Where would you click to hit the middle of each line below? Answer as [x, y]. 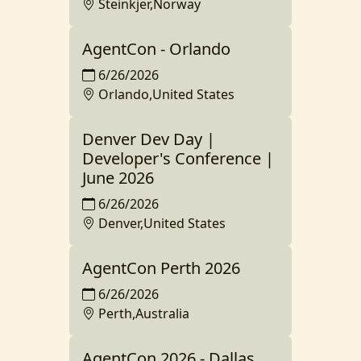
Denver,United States [162, 224]
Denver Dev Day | [149, 139]
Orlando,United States [166, 95]
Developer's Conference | [178, 159]
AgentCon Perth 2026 [161, 268]
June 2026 [118, 178]
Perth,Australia [144, 314]
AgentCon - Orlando [156, 49]
